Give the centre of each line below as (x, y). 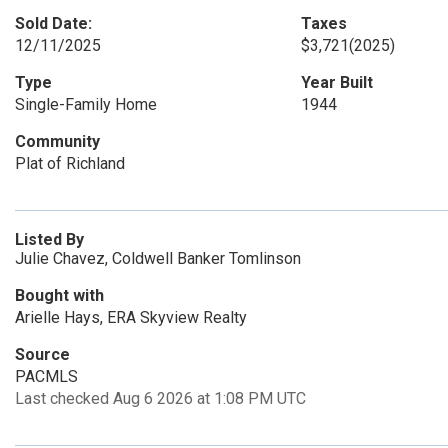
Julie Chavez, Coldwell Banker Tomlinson (158, 258)
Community (57, 141)
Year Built (336, 82)
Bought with (59, 295)
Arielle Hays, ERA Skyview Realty (131, 317)
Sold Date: (53, 23)
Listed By (49, 239)
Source (42, 354)
